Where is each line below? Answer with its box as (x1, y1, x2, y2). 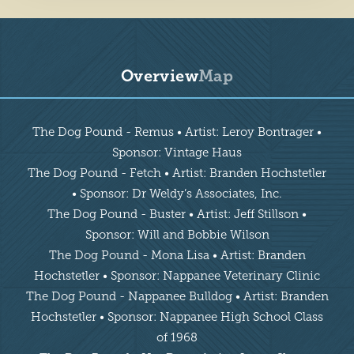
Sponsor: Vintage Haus (112, 146, 242, 160)
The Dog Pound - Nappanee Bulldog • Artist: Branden (25, 290, 329, 303)
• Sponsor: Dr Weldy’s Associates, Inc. (72, 187, 282, 201)
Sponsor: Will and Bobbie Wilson (85, 228, 269, 242)
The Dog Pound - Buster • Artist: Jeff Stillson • (47, 208, 307, 221)
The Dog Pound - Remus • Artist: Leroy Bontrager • (32, 126, 322, 139)
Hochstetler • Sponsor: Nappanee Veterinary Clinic (34, 269, 320, 283)
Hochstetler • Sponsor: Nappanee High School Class (31, 311, 323, 324)
